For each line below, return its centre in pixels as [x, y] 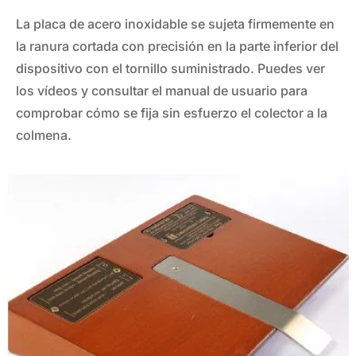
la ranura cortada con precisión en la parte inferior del [177, 46]
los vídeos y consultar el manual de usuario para [162, 90]
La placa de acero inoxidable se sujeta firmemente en [175, 23]
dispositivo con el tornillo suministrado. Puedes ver [170, 68]
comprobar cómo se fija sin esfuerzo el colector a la [172, 112]
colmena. [44, 135]
